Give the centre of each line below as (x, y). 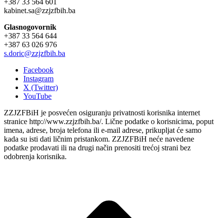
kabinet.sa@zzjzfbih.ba (40, 10)
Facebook (38, 70)
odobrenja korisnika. (35, 156)
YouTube (37, 96)
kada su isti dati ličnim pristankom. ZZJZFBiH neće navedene (99, 139)
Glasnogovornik (30, 27)
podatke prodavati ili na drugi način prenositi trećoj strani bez (97, 147)
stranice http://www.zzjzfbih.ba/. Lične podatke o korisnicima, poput (109, 121)
